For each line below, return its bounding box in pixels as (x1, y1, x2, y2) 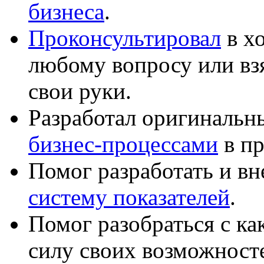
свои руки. (28, 78, 131, 104)
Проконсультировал (28, 25, 221, 51)
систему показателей (28, 184, 230, 210)
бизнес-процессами (28, 131, 218, 157)
